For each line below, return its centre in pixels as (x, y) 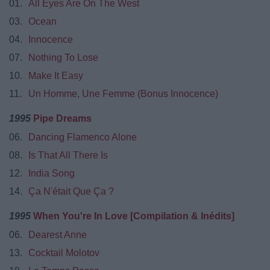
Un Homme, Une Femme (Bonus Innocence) (123, 93)
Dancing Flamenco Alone (83, 137)
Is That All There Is (68, 155)
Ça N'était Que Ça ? (71, 191)
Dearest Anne (58, 234)
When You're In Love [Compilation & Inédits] (134, 216)
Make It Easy (56, 75)
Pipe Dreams (62, 118)
